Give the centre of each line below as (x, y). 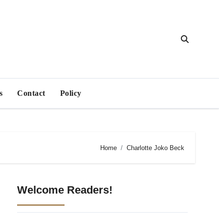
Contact (31, 93)
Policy (71, 93)
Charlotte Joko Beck (155, 148)
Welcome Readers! (65, 190)
